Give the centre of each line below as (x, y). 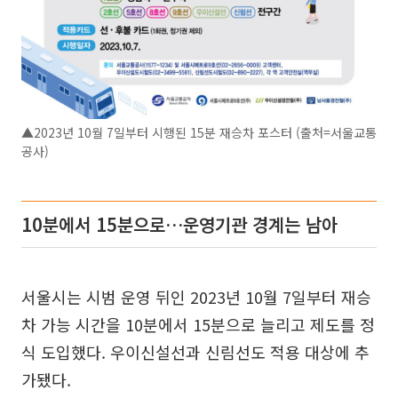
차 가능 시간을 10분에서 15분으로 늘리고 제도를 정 (198, 325)
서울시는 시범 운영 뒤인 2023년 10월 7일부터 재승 (196, 297)
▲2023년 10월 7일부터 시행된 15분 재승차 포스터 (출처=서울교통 (199, 133)
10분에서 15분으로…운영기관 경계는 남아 (179, 225)
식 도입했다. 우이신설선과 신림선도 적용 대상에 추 (195, 352)
